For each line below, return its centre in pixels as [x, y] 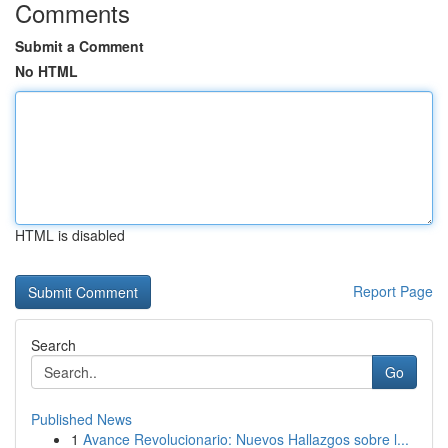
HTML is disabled [70, 235]
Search [53, 345]
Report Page [393, 291]
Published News [81, 419]
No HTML [46, 71]
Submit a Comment [79, 46]
